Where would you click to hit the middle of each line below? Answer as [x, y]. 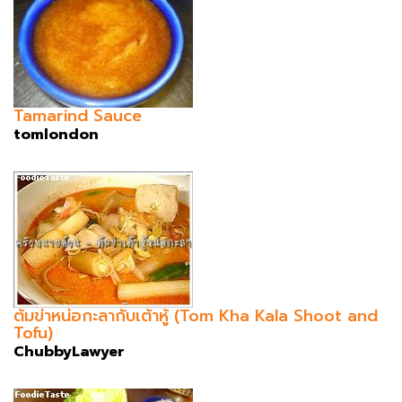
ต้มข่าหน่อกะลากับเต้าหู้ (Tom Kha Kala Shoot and [196, 315]
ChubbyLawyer [69, 351]
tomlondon [56, 134]
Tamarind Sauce [78, 115]
